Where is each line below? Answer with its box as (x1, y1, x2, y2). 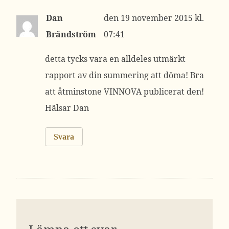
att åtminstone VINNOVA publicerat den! (45, 86, 204, 97)
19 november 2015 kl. (120, 12, 204, 24)
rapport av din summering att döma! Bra (45, 70, 204, 81)
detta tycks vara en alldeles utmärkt (45, 53, 186, 64)
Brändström (46, 29, 96, 40)
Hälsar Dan (45, 102, 89, 113)
